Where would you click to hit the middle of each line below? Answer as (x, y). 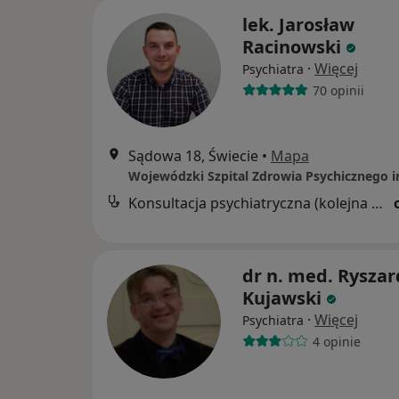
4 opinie (336, 341)
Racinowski (292, 47)
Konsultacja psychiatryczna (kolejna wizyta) (377, 204)
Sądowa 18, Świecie (193, 156)
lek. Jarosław (298, 25)
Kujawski (282, 298)
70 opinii (338, 90)
